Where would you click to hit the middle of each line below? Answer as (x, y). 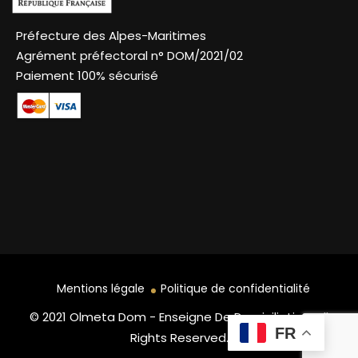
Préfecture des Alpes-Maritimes (111, 36)
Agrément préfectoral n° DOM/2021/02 (129, 56)
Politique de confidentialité (235, 289)
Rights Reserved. (179, 338)
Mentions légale (100, 289)
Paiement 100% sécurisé (87, 76)
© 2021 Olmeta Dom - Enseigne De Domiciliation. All (179, 317)
